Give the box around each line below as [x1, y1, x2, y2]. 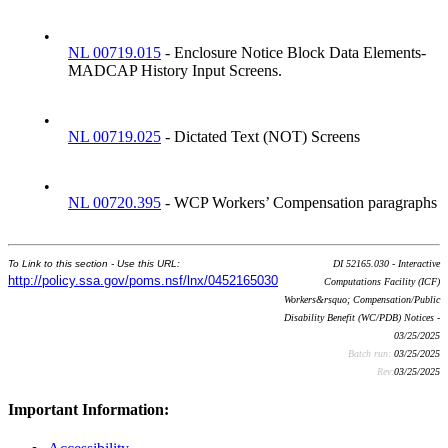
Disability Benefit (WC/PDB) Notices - [284, 311, 440, 323]
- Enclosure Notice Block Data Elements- [161, 43, 426, 61]
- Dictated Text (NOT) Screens [161, 127, 360, 145]
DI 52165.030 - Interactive [333, 257, 440, 269]
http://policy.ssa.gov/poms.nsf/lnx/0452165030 [8, 272, 278, 288]
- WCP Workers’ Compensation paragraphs [161, 193, 437, 211]
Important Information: [8, 401, 169, 419]
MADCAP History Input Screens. [68, 61, 282, 79]
